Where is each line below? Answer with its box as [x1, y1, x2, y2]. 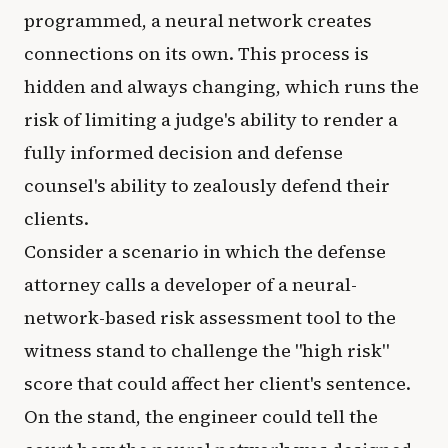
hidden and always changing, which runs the [24, 74, 419, 99]
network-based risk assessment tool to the [24, 305, 396, 330]
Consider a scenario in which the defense [24, 239, 386, 264]
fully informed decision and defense [24, 140, 343, 165]
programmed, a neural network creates [24, 8, 372, 33]
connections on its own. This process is [24, 41, 369, 66]
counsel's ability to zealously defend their [24, 173, 390, 198]
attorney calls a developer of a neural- [24, 272, 357, 297]
